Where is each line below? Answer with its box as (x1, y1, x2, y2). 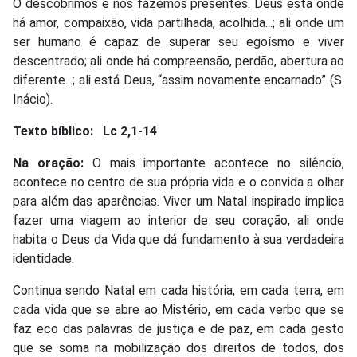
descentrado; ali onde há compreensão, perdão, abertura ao (13, 53, 344, 69)
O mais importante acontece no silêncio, (83, 155, 345, 171)
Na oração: (13, 155, 84, 171)
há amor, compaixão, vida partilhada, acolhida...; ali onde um (13, 14, 344, 30)
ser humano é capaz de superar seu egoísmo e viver (13, 33, 344, 49)
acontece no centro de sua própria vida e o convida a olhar (13, 174, 344, 190)
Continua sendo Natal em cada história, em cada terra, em (13, 282, 344, 298)
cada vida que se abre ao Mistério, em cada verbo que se (13, 301, 344, 317)
